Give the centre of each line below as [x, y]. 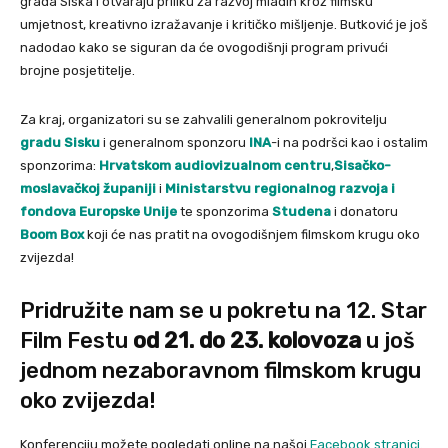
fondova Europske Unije [98, 211]
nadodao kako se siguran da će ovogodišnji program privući [204, 47]
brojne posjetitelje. [77, 70]
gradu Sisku [60, 142]
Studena [301, 211]
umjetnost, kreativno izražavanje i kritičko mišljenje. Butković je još [224, 24]
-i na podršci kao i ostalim [349, 142]
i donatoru [364, 211]
